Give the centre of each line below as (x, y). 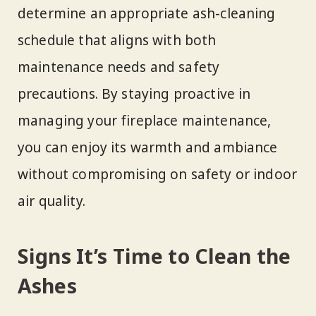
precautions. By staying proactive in (134, 93)
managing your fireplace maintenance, (145, 120)
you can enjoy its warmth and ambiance (148, 147)
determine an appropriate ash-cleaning (147, 13)
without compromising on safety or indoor (158, 174)
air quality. (51, 201)
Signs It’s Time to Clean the (154, 256)
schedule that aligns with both (117, 40)
